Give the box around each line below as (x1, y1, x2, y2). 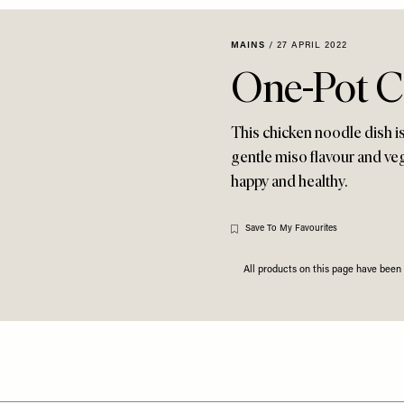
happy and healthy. (231, 171, 347, 191)
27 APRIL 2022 (277, 41, 347, 50)
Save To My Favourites (245, 224, 337, 234)
